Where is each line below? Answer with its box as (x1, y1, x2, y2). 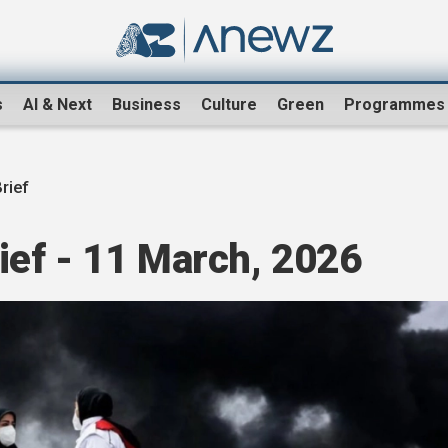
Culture (201, 95, 257, 115)
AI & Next (23, 95, 92, 115)
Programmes (344, 95, 445, 115)
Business (112, 95, 181, 115)
